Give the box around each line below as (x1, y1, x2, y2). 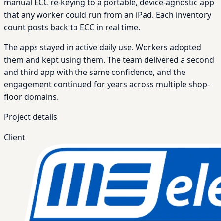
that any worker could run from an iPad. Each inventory (4, 9, 211, 20)
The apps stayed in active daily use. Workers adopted (4, 41, 201, 53)
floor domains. (4, 91, 59, 102)
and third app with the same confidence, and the (4, 66, 185, 77)
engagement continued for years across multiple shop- (4, 78, 210, 90)
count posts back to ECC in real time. (4, 21, 140, 33)
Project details (4, 111, 57, 122)
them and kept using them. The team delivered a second (4, 54, 214, 65)
